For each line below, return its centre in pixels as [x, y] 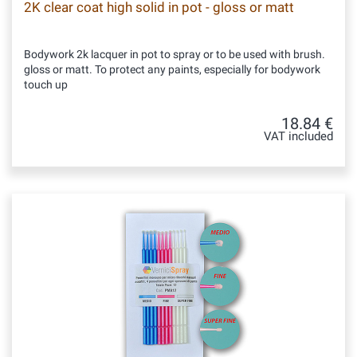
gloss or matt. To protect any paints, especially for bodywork [172, 69]
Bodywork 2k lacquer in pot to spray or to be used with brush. [175, 54]
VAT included [298, 137]
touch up [46, 84]
